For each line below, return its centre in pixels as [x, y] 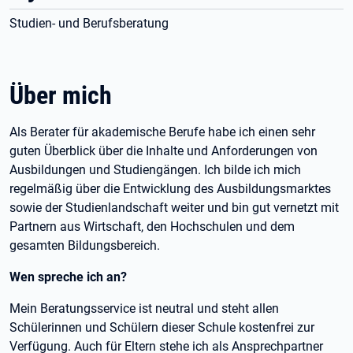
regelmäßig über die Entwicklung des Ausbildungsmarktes [170, 189]
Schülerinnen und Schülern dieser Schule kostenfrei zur [162, 327]
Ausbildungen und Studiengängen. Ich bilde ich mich [155, 170]
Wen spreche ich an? [68, 277]
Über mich [61, 95]
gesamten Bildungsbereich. [85, 245]
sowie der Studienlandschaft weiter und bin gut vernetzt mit [174, 208]
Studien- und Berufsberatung [89, 23]
